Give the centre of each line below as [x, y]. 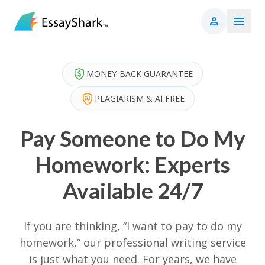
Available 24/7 [132, 190]
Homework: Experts [132, 164]
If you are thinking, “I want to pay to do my [132, 226]
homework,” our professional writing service [132, 243]
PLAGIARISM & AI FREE [140, 98]
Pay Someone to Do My [132, 138]
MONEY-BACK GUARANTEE [140, 74]
